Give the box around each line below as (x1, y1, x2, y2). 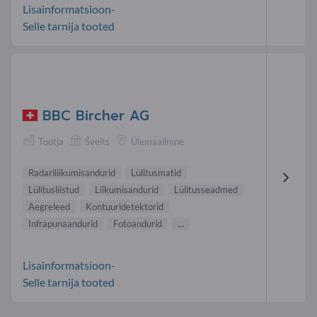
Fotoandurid (113, 217, 162, 229)
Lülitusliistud (28, 183, 79, 195)
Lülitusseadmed (174, 183, 238, 195)
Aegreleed (28, 200, 70, 212)
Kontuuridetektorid (86, 200, 163, 212)
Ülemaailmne (131, 135, 184, 147)
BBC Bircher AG (42, 105, 149, 126)
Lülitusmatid (131, 166, 181, 178)
